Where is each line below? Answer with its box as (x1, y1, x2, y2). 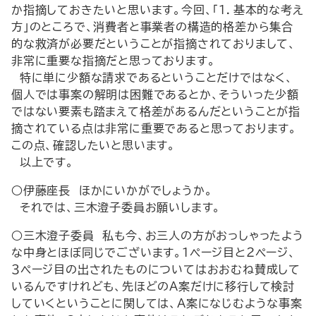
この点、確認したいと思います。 (11, 140, 176, 151)
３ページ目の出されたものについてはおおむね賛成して (11, 264, 300, 275)
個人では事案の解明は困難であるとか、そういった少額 (11, 89, 299, 100)
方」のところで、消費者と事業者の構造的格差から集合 (11, 21, 293, 32)
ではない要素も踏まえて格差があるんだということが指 (11, 106, 300, 117)
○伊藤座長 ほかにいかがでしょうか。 (11, 185, 213, 196)
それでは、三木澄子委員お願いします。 (11, 202, 221, 213)
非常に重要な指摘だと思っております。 (11, 55, 216, 66)
